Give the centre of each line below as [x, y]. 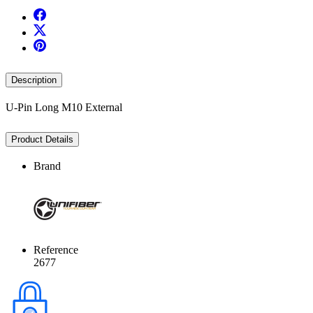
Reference [56, 250]
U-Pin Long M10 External [64, 107]
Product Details [42, 139]
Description [34, 80]
